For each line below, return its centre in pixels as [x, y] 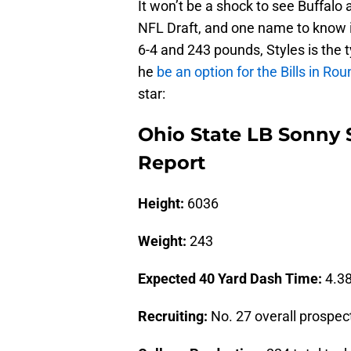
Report [172, 163]
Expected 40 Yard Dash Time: [230, 279]
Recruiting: [173, 317]
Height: [161, 204]
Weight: [162, 241]
